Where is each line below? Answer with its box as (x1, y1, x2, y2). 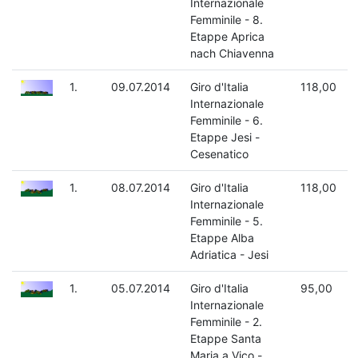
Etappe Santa (189, 332, 261, 346)
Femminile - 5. (189, 214, 263, 229)
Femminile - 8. (189, 13, 263, 27)
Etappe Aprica (189, 30, 265, 44)
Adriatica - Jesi (189, 248, 268, 262)
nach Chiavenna (189, 46, 274, 61)
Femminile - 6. (189, 113, 263, 128)
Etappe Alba (189, 231, 254, 245)
